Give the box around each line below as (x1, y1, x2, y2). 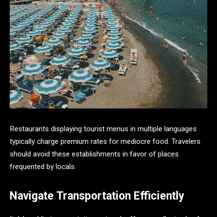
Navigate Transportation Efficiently (10, 189, 185, 202)
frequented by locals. (10, 162, 76, 171)
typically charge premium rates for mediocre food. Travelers (10, 137, 201, 146)
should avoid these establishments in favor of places (10, 149, 179, 158)
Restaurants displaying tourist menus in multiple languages (10, 124, 197, 133)
